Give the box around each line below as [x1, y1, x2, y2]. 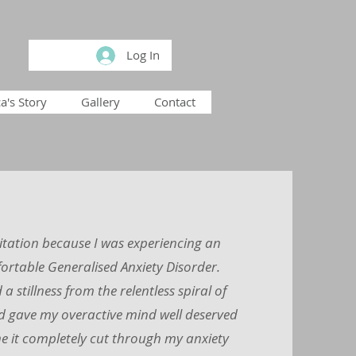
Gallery [81, 94, 120, 110]
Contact [153, 94, 195, 110]
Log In [126, 47, 161, 63]
